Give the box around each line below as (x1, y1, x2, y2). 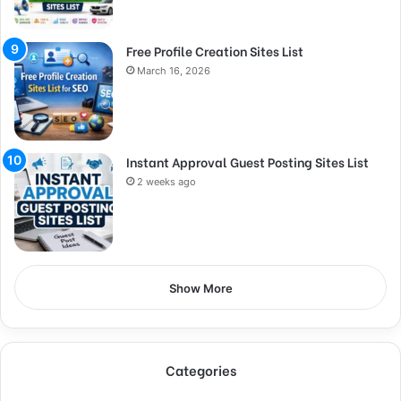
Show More (168, 280, 233, 295)
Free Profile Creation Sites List (126, 40, 303, 60)
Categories (165, 359, 236, 380)
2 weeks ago (137, 175, 196, 188)
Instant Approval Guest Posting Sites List (126, 151, 369, 171)
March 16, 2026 (137, 64, 210, 77)
